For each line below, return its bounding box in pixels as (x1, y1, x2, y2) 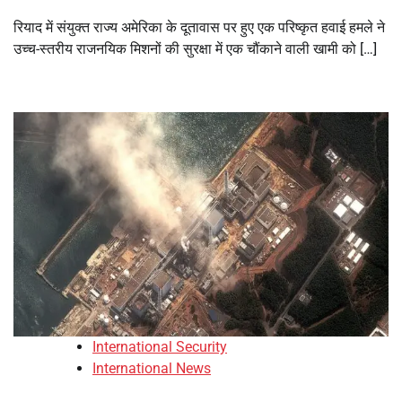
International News (92, 360, 211, 378)
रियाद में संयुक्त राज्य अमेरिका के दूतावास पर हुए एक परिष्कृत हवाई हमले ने (13, 18, 385, 36)
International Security (92, 338, 227, 356)
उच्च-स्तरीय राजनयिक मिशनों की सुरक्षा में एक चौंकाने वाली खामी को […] (13, 39, 377, 57)
